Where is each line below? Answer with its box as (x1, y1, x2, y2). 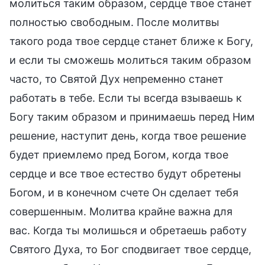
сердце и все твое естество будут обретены (9, 167, 241, 180)
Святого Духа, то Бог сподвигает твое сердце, (9, 243, 251, 256)
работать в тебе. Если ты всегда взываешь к (9, 91, 242, 104)
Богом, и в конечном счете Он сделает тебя (9, 186, 238, 199)
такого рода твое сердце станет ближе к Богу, (9, 34, 253, 47)
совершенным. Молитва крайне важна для (9, 205, 232, 218)
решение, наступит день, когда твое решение (9, 129, 246, 142)
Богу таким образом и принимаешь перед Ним (9, 110, 255, 123)
